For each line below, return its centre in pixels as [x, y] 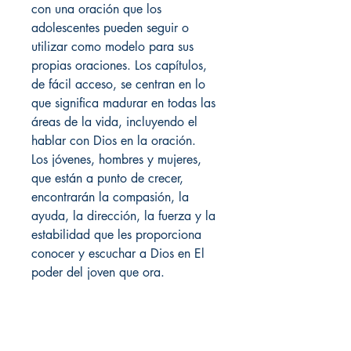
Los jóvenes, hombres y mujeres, [116, 159]
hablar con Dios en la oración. [114, 140]
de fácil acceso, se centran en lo [118, 84]
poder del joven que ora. [98, 272]
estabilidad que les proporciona [116, 234]
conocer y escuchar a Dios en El [118, 253]
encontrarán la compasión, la [110, 197]
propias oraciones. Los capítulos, [119, 65]
